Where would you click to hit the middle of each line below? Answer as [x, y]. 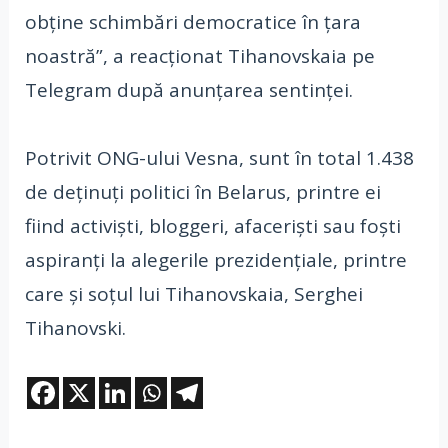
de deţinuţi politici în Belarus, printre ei [202, 191]
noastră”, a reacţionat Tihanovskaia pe [199, 55]
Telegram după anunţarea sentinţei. [188, 89]
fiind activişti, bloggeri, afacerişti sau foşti [212, 225]
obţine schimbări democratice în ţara [192, 21]
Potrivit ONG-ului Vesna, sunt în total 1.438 [219, 157]
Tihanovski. [77, 327]
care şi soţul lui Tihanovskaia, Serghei [193, 293]
